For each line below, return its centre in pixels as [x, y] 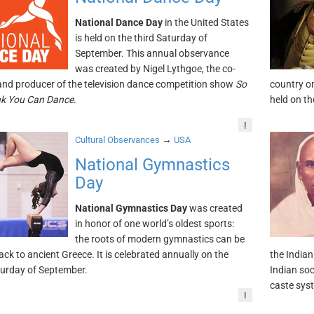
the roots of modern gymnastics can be [159, 239]
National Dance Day [118, 22]
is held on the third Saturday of [141, 38]
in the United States [205, 22]
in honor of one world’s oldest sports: [154, 224]
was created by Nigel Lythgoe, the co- [155, 69]
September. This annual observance [152, 53]
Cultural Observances [117, 140]
